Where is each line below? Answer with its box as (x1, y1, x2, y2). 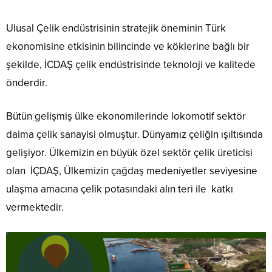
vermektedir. (6, 201, 64, 214)
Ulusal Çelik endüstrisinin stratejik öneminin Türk (6, 22, 226, 35)
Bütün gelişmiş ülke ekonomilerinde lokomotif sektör (6, 110, 246, 123)
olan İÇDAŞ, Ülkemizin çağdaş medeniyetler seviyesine (6, 165, 257, 178)
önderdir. (6, 76, 47, 90)
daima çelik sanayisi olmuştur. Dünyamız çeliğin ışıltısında (6, 128, 263, 141)
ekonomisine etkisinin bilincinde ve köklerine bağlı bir (6, 40, 250, 53)
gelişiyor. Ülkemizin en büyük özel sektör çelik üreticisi (6, 146, 253, 160)
